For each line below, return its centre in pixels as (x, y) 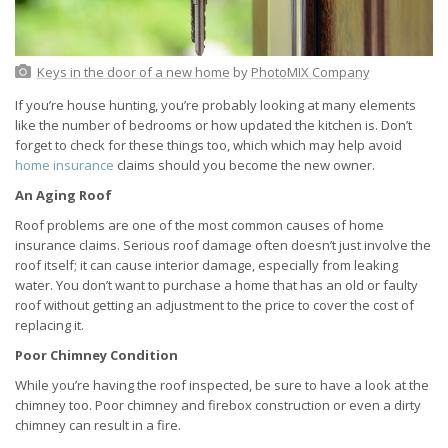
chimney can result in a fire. (98, 425)
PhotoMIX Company (310, 72)
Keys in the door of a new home (133, 72)
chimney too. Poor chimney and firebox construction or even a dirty (218, 405)
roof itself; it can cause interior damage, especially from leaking (206, 265)
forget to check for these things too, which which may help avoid (208, 145)
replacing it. (49, 325)
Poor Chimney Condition (96, 355)
